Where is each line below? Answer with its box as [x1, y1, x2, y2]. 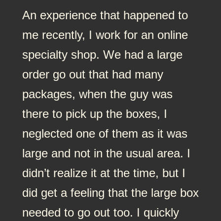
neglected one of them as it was [22, 126, 187, 140]
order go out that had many [22, 67, 163, 81]
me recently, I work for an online [22, 28, 188, 41]
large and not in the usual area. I [22, 146, 190, 160]
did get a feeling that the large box [22, 185, 199, 199]
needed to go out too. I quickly [22, 205, 179, 219]
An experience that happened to [22, 8, 188, 22]
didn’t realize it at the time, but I [22, 166, 185, 180]
